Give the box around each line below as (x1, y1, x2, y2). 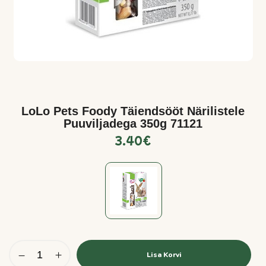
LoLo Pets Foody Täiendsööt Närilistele (21, 104, 245, 118)
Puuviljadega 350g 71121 (64, 117, 202, 130)
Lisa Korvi (146, 250, 182, 259)
